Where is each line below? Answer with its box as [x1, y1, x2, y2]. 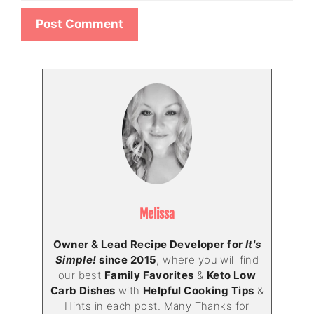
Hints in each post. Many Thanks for [64, 299, 250, 313]
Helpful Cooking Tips [142, 283, 254, 297]
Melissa [139, 205, 175, 221]
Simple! [55, 252, 97, 266]
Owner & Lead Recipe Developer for [53, 237, 245, 251]
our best [57, 268, 104, 282]
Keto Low [206, 268, 257, 282]
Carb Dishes [50, 283, 116, 297]
